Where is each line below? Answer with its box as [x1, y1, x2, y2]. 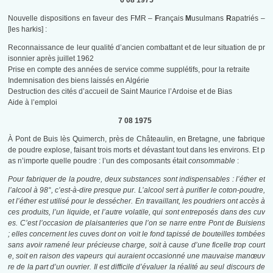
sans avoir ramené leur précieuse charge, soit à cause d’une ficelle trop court [8, 241, 265, 250]
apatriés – [232, 14, 265, 23]
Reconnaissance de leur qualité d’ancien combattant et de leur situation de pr [8, 43, 265, 52]
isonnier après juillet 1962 [8, 54, 94, 63]
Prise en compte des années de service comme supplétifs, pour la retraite [8, 65, 250, 74]
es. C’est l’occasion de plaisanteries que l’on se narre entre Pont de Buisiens [8, 219, 265, 228]
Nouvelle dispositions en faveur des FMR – [8, 14, 155, 23]
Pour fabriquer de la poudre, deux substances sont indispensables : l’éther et [8, 175, 265, 184]
